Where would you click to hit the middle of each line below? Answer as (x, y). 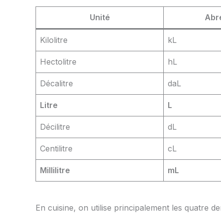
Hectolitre (58, 62)
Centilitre (56, 149)
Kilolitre (54, 40)
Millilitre (55, 170)
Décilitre (55, 127)
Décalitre (56, 84)
